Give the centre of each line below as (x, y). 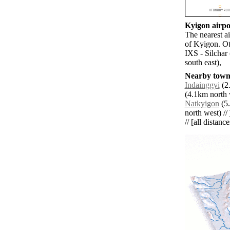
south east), (203, 63)
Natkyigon (202, 104)
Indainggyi (202, 85)
